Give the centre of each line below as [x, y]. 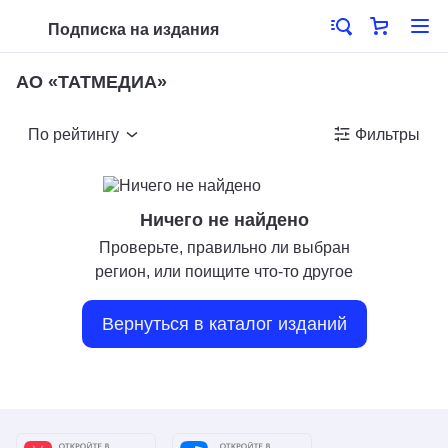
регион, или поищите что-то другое [224, 271]
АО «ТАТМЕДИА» [91, 82]
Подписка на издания [133, 29]
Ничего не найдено [224, 220]
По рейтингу [73, 134]
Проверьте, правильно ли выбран [224, 247]
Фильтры [387, 134]
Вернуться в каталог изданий [224, 324]
